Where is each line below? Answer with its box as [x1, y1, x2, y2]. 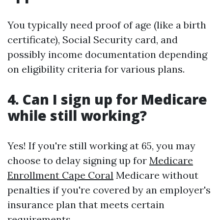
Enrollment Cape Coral [7, 169, 113, 181]
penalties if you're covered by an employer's [7, 184, 211, 196]
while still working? [7, 106, 147, 125]
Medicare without [113, 169, 198, 181]
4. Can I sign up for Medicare [7, 90, 207, 109]
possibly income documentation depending [7, 48, 207, 60]
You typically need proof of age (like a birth [7, 19, 206, 31]
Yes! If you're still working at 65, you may [7, 139, 195, 152]
